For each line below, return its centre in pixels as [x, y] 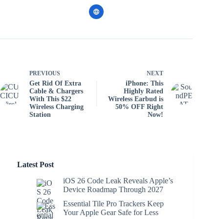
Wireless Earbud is [136, 99]
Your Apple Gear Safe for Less [111, 213]
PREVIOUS [45, 73]
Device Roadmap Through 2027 [113, 189]
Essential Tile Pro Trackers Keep [113, 204]
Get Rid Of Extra [55, 83]
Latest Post [35, 164]
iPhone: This [145, 83]
